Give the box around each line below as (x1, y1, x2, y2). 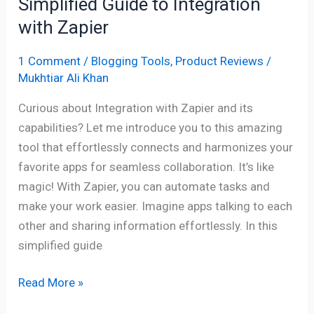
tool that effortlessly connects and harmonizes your (18, 139, 294, 154)
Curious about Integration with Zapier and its (18, 100, 254, 115)
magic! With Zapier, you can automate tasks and (18, 179, 271, 193)
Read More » (18, 275, 84, 290)
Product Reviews (175, 53, 264, 68)
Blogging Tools (91, 53, 171, 68)
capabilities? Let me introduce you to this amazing (18, 120, 283, 135)
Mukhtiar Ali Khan (18, 70, 109, 85)
